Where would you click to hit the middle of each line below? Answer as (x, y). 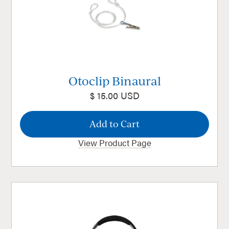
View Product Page (114, 143)
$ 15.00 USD (114, 96)
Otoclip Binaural (114, 81)
